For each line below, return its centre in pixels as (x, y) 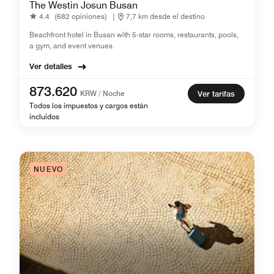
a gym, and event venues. (72, 45)
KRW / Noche (102, 93)
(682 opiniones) (81, 17)
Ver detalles (51, 66)
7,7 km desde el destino (165, 17)
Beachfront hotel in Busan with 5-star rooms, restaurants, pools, (134, 34)
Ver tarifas (216, 93)
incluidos (44, 116)
